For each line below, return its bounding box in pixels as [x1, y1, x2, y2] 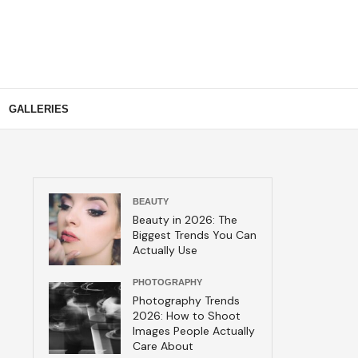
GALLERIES [9, 102, 69, 115]
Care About [133, 339, 193, 353]
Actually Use [133, 242, 197, 257]
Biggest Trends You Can [133, 227, 257, 242]
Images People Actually [133, 324, 255, 338]
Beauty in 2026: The [133, 212, 237, 227]
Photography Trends [133, 293, 240, 308]
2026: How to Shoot [133, 308, 241, 323]
